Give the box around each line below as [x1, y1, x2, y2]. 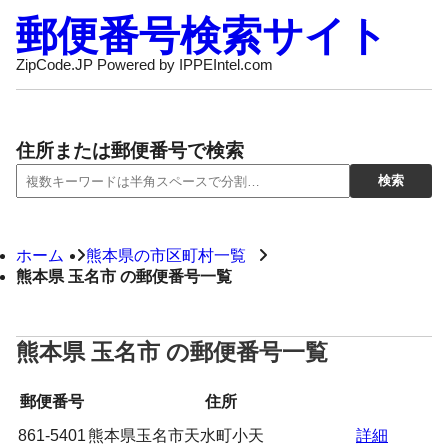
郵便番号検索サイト [16, 13, 388, 59]
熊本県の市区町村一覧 [86, 247, 246, 264]
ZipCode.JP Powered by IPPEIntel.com [16, 57, 273, 73]
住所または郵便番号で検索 [16, 140, 244, 161]
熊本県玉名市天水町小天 [88, 427, 264, 444]
